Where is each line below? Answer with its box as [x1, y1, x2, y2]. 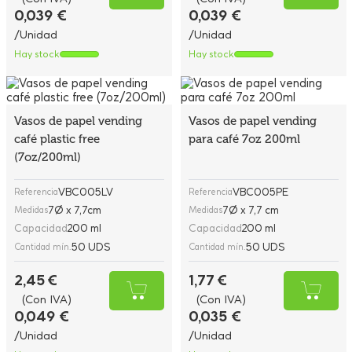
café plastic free [13, 132, 100, 146]
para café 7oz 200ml [188, 132, 300, 146]
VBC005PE [232, 185, 288, 198]
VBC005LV [57, 185, 113, 198]
